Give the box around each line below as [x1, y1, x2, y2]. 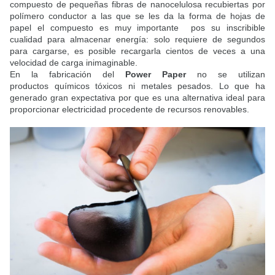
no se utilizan [186, 69, 265, 79]
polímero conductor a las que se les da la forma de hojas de [10, 10, 265, 21]
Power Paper [125, 69, 186, 79]
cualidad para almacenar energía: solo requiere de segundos [10, 34, 265, 44]
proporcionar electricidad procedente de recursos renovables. [10, 104, 254, 114]
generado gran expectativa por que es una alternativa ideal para [10, 92, 265, 103]
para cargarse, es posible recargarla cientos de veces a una [10, 45, 265, 56]
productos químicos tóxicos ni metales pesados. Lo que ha [10, 80, 265, 91]
